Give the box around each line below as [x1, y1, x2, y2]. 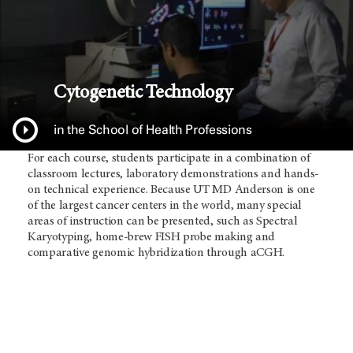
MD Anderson [212, 184, 284, 197]
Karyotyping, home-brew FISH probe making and [28, 231, 275, 244]
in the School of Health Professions [54, 122, 252, 138]
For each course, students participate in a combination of [28, 152, 310, 165]
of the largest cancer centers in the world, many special [28, 199, 303, 213]
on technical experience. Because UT [28, 184, 213, 197]
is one [283, 184, 315, 197]
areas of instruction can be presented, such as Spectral [28, 215, 298, 229]
